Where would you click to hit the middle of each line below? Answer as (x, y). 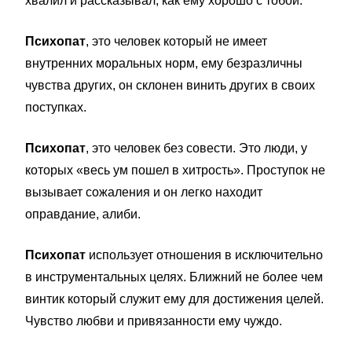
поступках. (56, 107)
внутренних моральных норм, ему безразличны (164, 63)
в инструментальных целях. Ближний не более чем (174, 277)
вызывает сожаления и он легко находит (144, 192)
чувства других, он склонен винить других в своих (170, 85)
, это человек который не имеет (176, 41)
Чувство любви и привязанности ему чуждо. (154, 321)
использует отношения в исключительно (206, 255)
